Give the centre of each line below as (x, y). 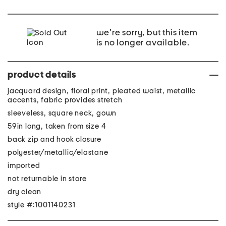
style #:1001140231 (42, 205)
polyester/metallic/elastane (58, 153)
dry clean (25, 192)
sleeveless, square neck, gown (62, 113)
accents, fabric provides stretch (65, 100)
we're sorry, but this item (147, 33)
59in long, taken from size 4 (57, 126)
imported (24, 166)
